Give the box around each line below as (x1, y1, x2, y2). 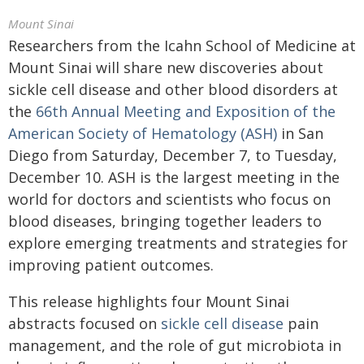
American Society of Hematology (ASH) (8, 123, 277, 143)
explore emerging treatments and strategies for (8, 233, 348, 253)
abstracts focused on (8, 314, 161, 333)
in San (281, 123, 323, 143)
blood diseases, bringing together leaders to (8, 211, 322, 231)
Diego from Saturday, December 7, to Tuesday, (8, 145, 337, 165)
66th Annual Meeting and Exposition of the (36, 102, 336, 121)
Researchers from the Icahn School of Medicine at (8, 36, 356, 55)
